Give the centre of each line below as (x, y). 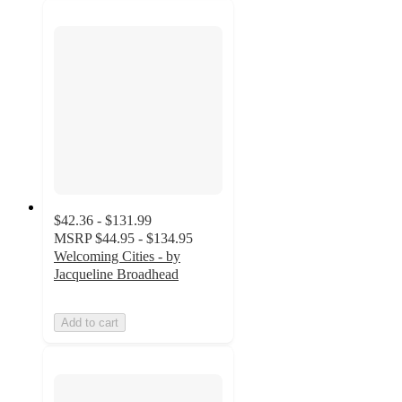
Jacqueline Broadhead (116, 275)
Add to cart (90, 323)
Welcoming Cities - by (117, 257)
